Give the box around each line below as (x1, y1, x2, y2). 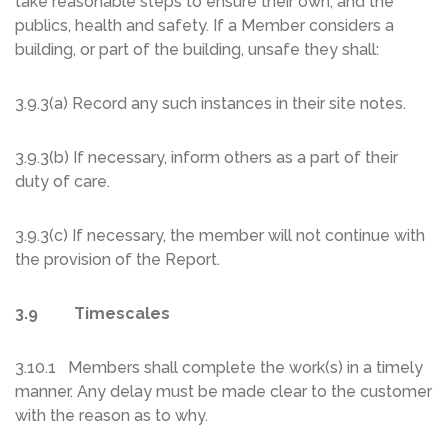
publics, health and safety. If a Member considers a (15, 16, 394, 36)
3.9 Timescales (15, 304, 170, 324)
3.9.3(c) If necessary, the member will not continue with (15, 226, 425, 246)
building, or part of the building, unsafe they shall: (15, 40, 379, 60)
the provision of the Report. (15, 250, 220, 270)
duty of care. (15, 172, 110, 192)
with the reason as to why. (15, 406, 208, 426)
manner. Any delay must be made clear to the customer (15, 382, 432, 402)
